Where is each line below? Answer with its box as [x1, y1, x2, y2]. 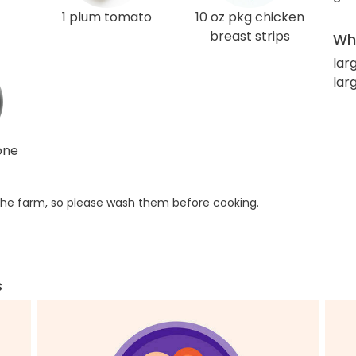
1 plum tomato [61, 8, 152, 26]
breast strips [209, 27, 290, 45]
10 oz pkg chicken [195, 8, 304, 26]
